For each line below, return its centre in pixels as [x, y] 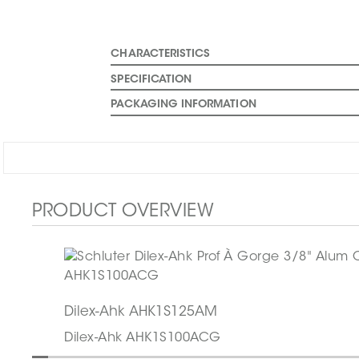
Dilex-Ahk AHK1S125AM [141, 312]
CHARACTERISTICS [161, 55]
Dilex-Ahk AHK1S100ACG [143, 338]
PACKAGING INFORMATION [184, 105]
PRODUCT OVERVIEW [123, 212]
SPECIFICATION [151, 80]
